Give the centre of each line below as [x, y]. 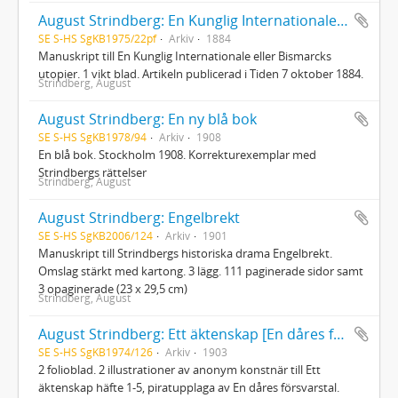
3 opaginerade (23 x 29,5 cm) [113, 288]
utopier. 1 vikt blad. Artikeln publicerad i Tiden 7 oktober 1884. [201, 73]
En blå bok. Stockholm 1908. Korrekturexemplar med [177, 154]
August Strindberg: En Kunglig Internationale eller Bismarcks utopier [342, 20]
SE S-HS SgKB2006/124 [96, 235]
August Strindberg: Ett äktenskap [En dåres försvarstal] [339, 334]
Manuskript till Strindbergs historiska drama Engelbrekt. [185, 253]
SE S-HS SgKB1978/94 [92, 136]
